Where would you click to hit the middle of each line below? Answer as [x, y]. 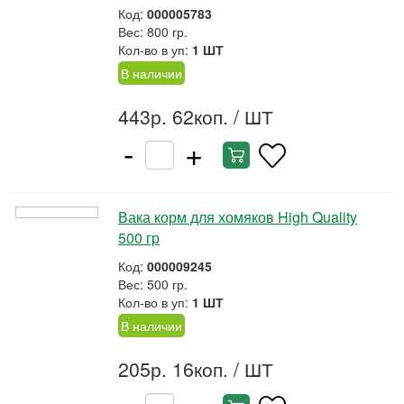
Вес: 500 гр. [153, 284]
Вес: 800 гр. [153, 32]
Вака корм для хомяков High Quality [238, 217]
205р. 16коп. [173, 369]
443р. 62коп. [173, 116]
